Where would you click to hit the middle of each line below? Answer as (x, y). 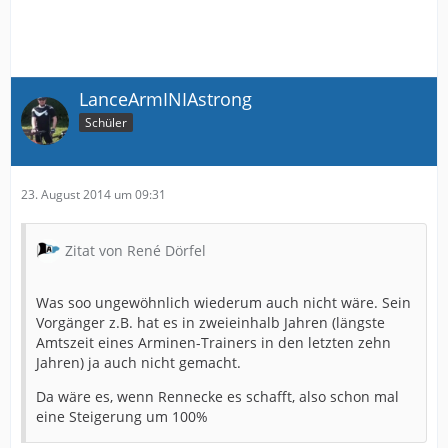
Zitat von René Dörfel (135, 250)
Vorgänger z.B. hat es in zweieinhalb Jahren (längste (210, 322)
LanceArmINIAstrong (165, 98)
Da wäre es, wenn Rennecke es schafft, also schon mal (217, 396)
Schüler (106, 122)
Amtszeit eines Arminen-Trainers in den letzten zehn (213, 342)
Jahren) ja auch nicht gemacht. (138, 362)
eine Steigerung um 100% (122, 416)
